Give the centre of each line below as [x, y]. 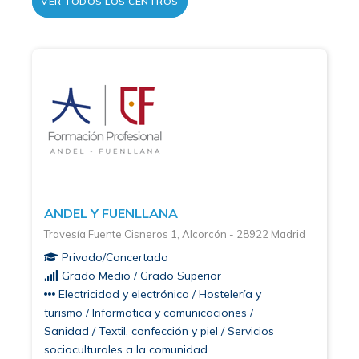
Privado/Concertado [113, 257]
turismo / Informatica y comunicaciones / [149, 312]
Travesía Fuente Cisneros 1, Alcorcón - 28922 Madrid [175, 234]
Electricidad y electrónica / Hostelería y [158, 294]
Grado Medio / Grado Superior [140, 275]
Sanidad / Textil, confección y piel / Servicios [159, 331]
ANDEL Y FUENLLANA [111, 213]
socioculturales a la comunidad [126, 349]
